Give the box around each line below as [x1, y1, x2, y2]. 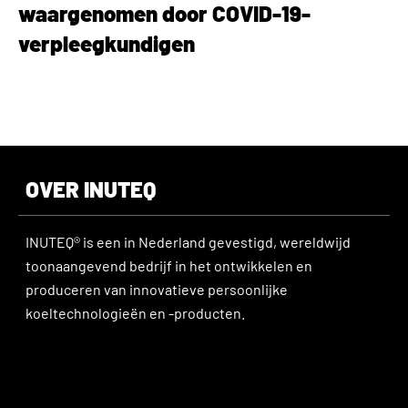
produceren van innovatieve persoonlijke [25, 280, 288, 298]
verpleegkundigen [18, 30, 195, 56]
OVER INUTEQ [25, 176, 157, 202]
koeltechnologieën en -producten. [25, 304, 245, 321]
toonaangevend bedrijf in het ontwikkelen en [25, 257, 312, 274]
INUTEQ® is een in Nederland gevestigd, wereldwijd [25, 233, 351, 250]
